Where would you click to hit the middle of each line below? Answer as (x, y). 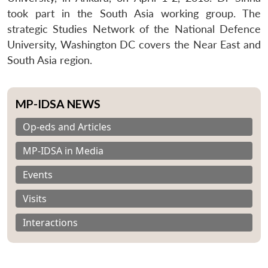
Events (38, 174)
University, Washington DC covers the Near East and (134, 44)
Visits (35, 198)
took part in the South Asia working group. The (134, 13)
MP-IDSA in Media (63, 150)
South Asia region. (50, 60)
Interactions (50, 222)
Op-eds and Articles (67, 127)
